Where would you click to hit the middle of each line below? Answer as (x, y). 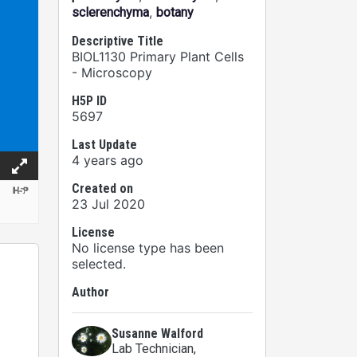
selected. (99, 264)
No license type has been (148, 248)
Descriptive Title (118, 41)
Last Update (104, 145)
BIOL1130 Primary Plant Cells (158, 57)
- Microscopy (112, 73)
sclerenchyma (110, 12)
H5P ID (89, 101)
